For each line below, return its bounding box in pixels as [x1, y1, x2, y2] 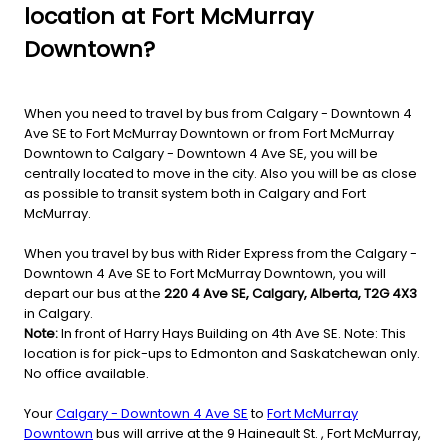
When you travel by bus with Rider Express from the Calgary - [24, 244, 417, 264]
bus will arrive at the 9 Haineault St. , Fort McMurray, [93, 424, 421, 444]
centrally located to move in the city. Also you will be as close [24, 164, 417, 184]
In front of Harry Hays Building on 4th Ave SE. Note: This [58, 324, 406, 344]
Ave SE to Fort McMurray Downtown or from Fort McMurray [24, 124, 394, 144]
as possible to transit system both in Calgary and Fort [24, 184, 366, 204]
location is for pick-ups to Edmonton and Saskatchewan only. [24, 344, 420, 364]
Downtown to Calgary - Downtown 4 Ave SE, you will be [24, 144, 378, 164]
